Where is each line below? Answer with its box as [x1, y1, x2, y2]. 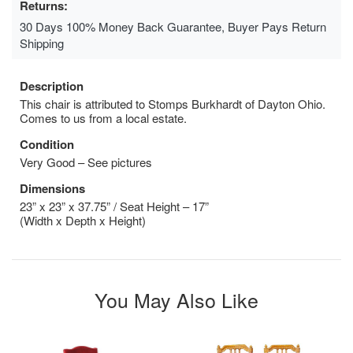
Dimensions [20, 179, 85, 197]
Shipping [20, 34, 64, 51]
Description [20, 76, 84, 95]
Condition [20, 135, 74, 153]
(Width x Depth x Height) [20, 211, 146, 229]
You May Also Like [95, 284, 258, 314]
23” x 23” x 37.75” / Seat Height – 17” [20, 197, 209, 214]
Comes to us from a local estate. [20, 109, 187, 126]
